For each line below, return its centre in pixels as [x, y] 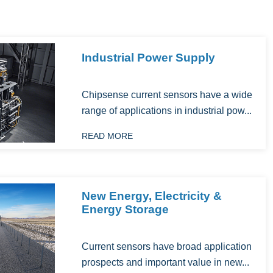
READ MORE [107, 136]
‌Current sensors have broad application [167, 246]
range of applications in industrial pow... [167, 111]
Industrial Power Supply [148, 58]
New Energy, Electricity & [152, 196]
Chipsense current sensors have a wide [167, 95]
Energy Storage [125, 209]
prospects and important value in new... [165, 262]
